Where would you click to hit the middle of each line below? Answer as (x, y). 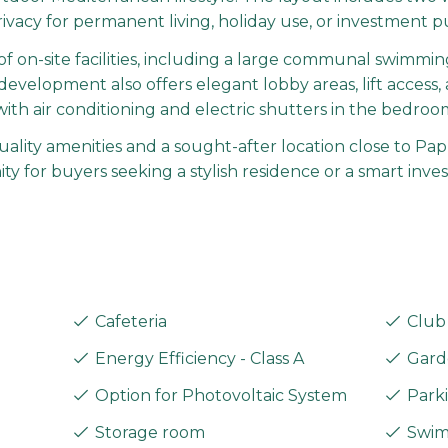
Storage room (147, 432)
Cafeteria (128, 321)
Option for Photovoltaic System (218, 395)
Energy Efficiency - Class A (197, 358)
